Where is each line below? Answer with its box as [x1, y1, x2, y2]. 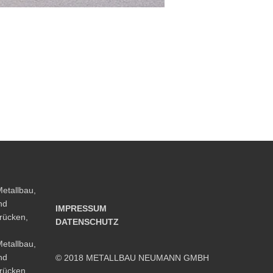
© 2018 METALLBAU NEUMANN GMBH [55, 253, 209, 263]
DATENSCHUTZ [55, 217, 119, 227]
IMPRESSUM [55, 204, 107, 213]
